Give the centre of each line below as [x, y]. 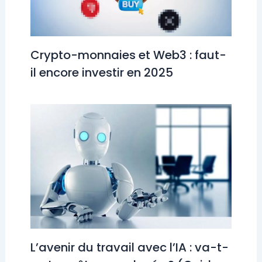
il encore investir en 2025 [101, 72]
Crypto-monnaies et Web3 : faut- [128, 55]
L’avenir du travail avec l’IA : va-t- [129, 248]
